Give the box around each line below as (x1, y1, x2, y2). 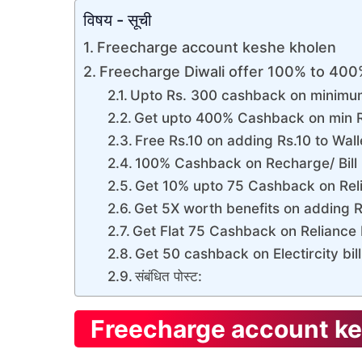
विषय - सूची (83, 9, 152, 30)
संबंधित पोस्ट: (135, 267, 203, 284)
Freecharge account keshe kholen (96, 38, 336, 56)
